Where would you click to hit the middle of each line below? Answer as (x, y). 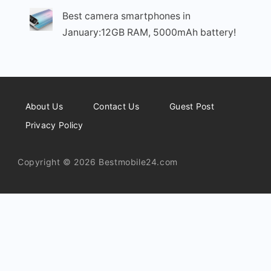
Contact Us (116, 106)
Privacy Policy (54, 125)
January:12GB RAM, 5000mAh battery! (149, 33)
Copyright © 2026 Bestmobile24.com (98, 162)
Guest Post (191, 106)
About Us (44, 106)
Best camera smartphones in (126, 16)
